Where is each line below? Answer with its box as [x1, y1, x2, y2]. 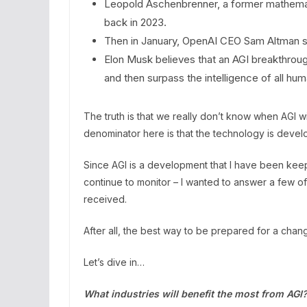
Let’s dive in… [84, 256, 145, 268]
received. [84, 193, 127, 205]
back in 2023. [104, 16, 167, 29]
